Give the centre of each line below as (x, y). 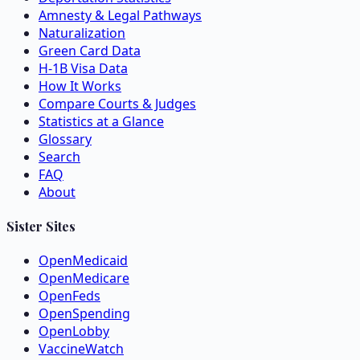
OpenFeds (70, 296)
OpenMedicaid (83, 261)
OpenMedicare (84, 278)
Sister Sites (41, 226)
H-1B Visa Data (83, 68)
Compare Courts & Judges (117, 103)
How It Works (80, 86)
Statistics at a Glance (101, 121)
